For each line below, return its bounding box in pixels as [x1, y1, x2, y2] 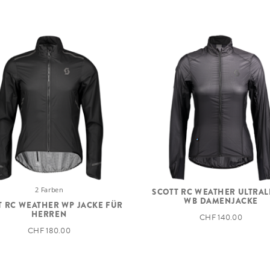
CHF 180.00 [27, 224, 71, 237]
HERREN [31, 207, 67, 219]
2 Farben [35, 184, 63, 194]
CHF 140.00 [199, 211, 243, 224]
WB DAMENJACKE [184, 194, 258, 206]
